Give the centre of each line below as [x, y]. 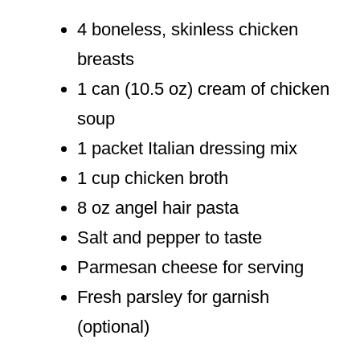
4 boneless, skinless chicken [188, 30]
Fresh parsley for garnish [173, 297]
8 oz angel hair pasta [158, 208]
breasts [106, 59]
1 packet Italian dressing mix [187, 149]
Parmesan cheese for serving [190, 268]
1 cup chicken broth [153, 178]
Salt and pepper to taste [170, 238]
